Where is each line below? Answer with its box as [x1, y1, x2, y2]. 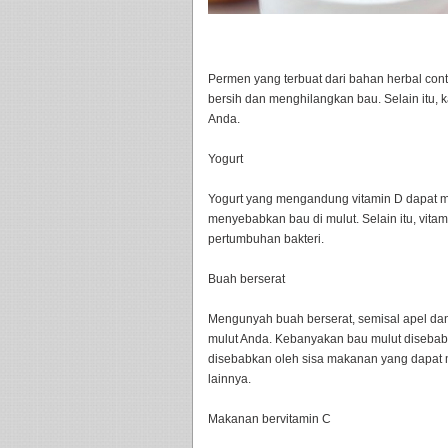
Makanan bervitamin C [208, 412, 331, 426]
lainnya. [208, 372, 251, 386]
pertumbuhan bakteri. [208, 232, 324, 246]
